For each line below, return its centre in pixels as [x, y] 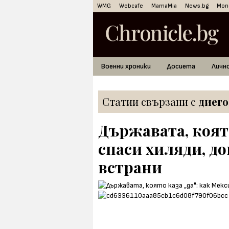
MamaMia [164, 6]
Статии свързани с [150, 101]
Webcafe [131, 6]
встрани [130, 167]
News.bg [197, 6]
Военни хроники [126, 66]
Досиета [181, 66]
